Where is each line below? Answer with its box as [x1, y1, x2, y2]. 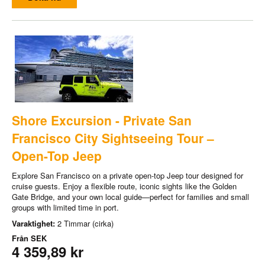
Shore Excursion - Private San [12, 111, 192, 129]
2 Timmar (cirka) [57, 217, 114, 229]
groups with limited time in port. [12, 201, 119, 213]
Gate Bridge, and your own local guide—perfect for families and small [12, 190, 249, 202]
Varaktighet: [12, 217, 57, 229]
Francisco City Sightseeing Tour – [12, 128, 214, 147]
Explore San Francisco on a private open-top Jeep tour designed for [12, 169, 243, 181]
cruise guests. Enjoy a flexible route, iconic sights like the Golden [12, 180, 237, 192]
